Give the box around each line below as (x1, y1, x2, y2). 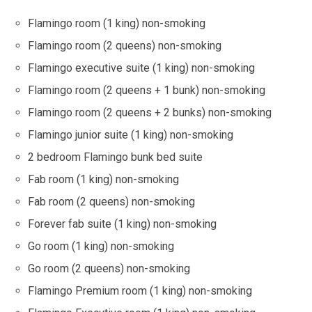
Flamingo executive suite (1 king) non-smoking (28, 61, 255, 75)
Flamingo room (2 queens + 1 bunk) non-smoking (28, 84, 265, 97)
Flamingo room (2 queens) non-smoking (28, 39, 221, 53)
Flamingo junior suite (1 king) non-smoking (28, 128, 233, 142)
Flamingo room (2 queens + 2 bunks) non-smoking (28, 106, 272, 120)
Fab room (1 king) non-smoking (28, 173, 179, 187)
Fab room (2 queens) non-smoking (28, 195, 195, 209)
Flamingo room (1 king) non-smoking (28, 17, 205, 31)
